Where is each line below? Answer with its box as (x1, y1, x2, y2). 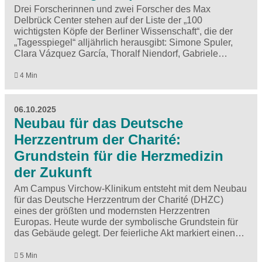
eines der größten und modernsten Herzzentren (14, 206, 210, 216)
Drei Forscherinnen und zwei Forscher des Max (14, 4, 211, 15)
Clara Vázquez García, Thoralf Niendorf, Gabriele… (14, 49, 227, 59)
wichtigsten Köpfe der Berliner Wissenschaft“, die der (14, 26, 233, 37)
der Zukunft (14, 164, 92, 181)
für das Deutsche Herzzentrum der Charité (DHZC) (14, 195, 223, 205)
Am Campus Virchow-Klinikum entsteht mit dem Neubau (14, 184, 247, 194)
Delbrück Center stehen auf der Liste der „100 (14, 15, 202, 26)
